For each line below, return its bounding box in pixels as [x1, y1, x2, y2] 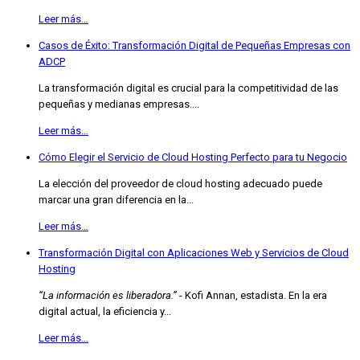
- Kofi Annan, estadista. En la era [177, 289, 327, 301]
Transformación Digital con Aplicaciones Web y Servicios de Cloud [39, 247, 349, 259]
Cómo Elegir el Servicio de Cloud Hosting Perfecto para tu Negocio [39, 151, 347, 163]
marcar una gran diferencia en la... [39, 194, 194, 206]
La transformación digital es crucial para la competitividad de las [39, 82, 338, 94]
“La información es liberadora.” [39, 289, 177, 301]
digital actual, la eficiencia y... [39, 305, 171, 317]
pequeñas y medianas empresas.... [39, 98, 199, 110]
